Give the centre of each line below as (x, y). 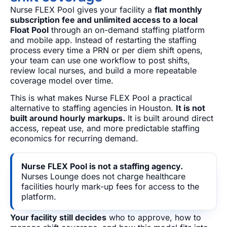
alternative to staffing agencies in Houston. (93, 108)
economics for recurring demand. (74, 138)
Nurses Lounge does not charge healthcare (103, 177)
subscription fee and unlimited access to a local (104, 20)
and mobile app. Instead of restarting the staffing (103, 40)
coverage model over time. (62, 80)
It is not (191, 108)
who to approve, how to (154, 218)
